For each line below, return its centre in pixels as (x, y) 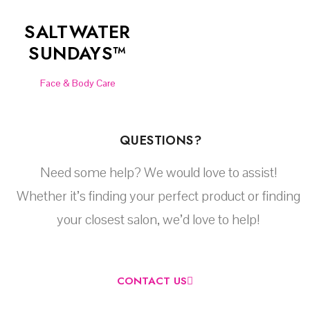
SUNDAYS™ (77, 54)
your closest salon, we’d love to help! (158, 220)
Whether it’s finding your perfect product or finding (158, 196)
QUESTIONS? (161, 141)
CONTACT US (152, 281)
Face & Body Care (77, 83)
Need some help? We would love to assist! (158, 173)
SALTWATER (77, 32)
